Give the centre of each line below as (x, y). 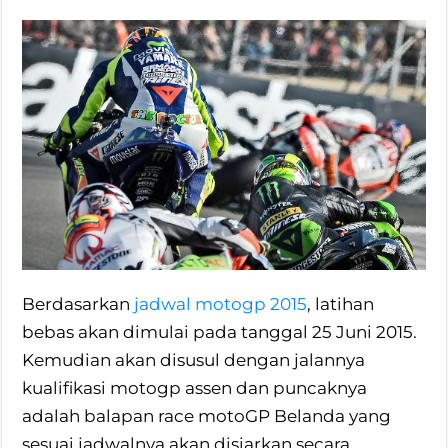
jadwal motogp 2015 (221, 304)
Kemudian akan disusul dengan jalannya (194, 360)
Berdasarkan (78, 304)
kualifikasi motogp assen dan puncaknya (195, 388)
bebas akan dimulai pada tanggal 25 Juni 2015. (220, 332)
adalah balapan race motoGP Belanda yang (207, 416)
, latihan (341, 304)
